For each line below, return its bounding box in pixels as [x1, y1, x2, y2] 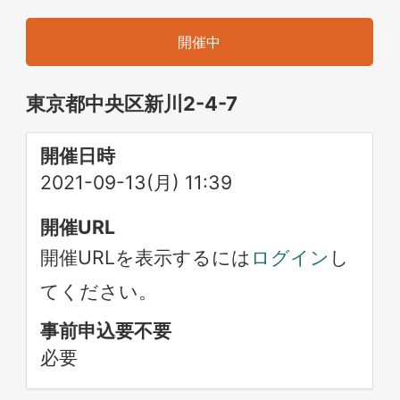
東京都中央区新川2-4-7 [26, 92, 238, 115]
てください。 [40, 279, 158, 303]
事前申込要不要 [40, 319, 172, 342]
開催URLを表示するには [40, 246, 252, 269]
